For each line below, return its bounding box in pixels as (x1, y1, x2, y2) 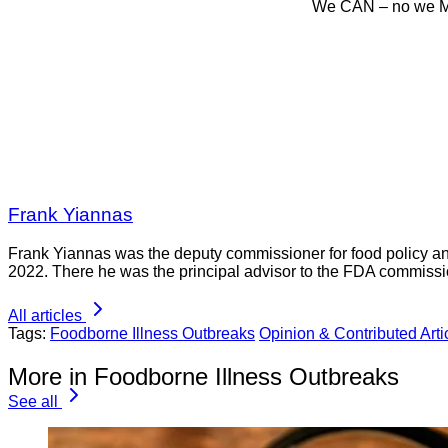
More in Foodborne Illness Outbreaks (8, 362, 399, 390)
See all (8, 392, 58, 410)
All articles (8, 306, 82, 324)
